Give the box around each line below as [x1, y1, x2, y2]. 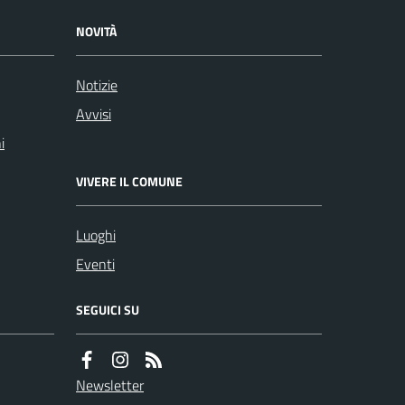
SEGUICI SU [76, 299, 139, 319]
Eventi [76, 252, 115, 275]
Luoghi [76, 223, 116, 246]
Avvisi [76, 102, 111, 125]
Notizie [76, 73, 118, 96]
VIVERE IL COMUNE [76, 171, 183, 191]
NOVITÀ [76, 21, 117, 41]
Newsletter [76, 373, 144, 396]
